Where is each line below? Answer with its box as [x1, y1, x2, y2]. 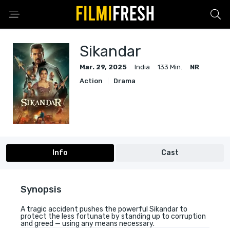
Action [80, 77, 103, 85]
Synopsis [21, 184, 62, 196]
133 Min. [158, 63, 182, 71]
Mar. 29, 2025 [80, 63, 127, 71]
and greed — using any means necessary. [21, 219, 155, 228]
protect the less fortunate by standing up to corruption [21, 212, 206, 221]
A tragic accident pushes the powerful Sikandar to [21, 205, 187, 214]
